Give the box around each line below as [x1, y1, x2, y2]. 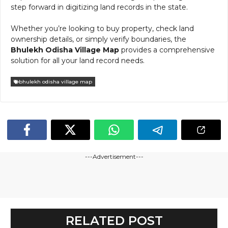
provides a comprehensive [119, 45, 215, 55]
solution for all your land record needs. [11, 56, 145, 66]
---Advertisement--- [84, 153, 144, 161]
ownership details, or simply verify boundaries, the [11, 35, 186, 44]
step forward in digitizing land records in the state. [11, 3, 188, 12]
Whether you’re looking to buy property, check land [11, 24, 194, 34]
